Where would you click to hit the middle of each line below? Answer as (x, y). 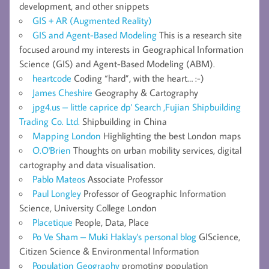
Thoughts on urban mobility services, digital (156, 150)
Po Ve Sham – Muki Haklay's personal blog (114, 236)
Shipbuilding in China (123, 121)
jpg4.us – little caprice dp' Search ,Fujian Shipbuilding (137, 107)
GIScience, (218, 236)
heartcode (52, 78)
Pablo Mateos (59, 179)
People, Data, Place (111, 222)
